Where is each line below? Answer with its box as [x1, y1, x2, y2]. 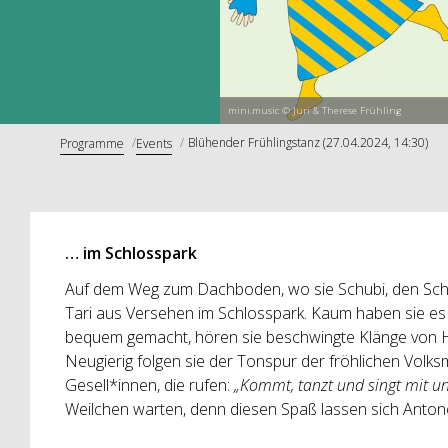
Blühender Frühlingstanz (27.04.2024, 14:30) [188, 133, 428, 151]
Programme [60, 134, 124, 152]
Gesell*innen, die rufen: [64, 374, 234, 397]
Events [136, 134, 172, 152]
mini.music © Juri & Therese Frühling [227, 104, 401, 118]
